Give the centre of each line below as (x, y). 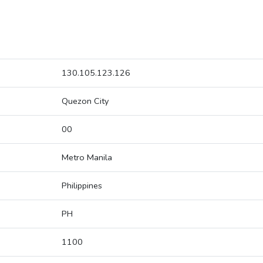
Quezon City (85, 101)
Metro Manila (87, 158)
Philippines (82, 186)
